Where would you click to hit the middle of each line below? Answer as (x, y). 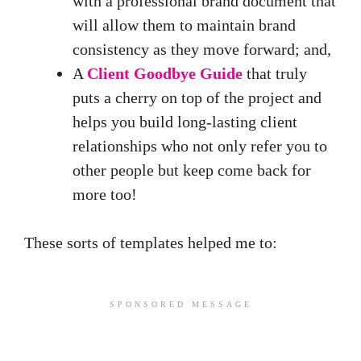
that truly (275, 74)
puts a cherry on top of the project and (197, 98)
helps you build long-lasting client (185, 122)
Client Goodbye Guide (165, 74)
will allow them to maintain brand (184, 25)
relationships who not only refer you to (200, 146)
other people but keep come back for (192, 170)
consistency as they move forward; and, (202, 50)
